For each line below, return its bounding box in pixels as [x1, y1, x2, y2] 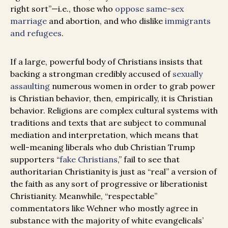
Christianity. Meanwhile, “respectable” [10, 190, 157, 201]
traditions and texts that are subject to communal [10, 117, 206, 128]
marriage [10, 15, 47, 26]
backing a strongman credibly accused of [10, 68, 173, 79]
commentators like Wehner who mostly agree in [10, 203, 198, 213]
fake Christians [60, 154, 118, 164]
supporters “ [10, 154, 60, 164]
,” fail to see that [118, 154, 180, 164]
